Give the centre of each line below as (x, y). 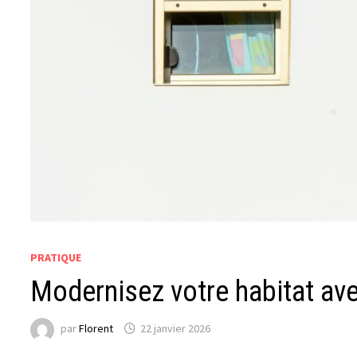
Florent (96, 329)
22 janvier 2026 (176, 329)
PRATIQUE (56, 257)
